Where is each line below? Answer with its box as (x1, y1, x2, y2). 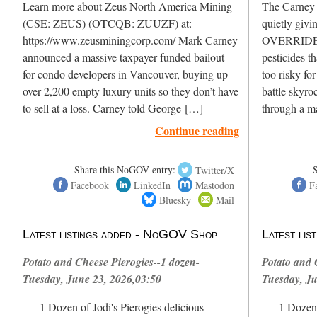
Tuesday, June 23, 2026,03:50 (23, 270, 162, 287)
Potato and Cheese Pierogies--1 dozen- (23, 253, 200, 270)
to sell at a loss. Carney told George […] (23, 100, 204, 117)
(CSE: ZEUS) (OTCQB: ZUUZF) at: (23, 16, 192, 32)
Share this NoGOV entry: (74, 163, 175, 177)
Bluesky (158, 192, 191, 207)
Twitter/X (195, 163, 235, 177)
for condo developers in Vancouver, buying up (23, 67, 229, 83)
